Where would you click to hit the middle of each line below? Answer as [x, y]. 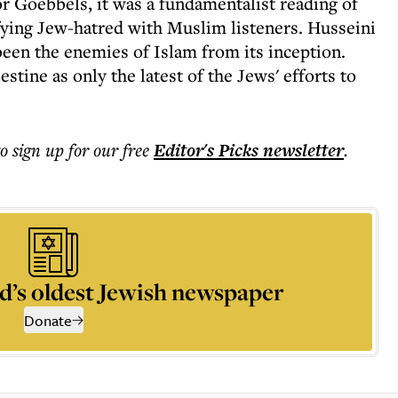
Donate [48, 320]
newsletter [301, 150]
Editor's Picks [206, 150]
